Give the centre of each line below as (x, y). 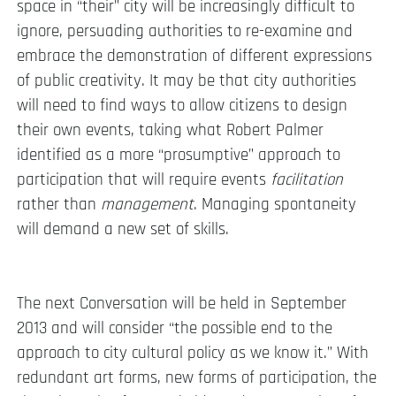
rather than (59, 204)
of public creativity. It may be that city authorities (187, 80)
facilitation (307, 179)
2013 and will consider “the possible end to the (175, 329)
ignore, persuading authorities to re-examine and (185, 31)
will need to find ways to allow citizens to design (182, 105)
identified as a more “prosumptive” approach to (179, 155)
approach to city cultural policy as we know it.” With (193, 354)
